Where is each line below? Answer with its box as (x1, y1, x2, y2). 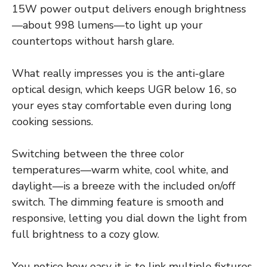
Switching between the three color (12, 147, 184, 162)
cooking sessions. (12, 114, 93, 129)
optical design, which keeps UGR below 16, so (12, 82, 237, 97)
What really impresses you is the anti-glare (12, 66, 225, 81)
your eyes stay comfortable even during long (12, 98, 232, 113)
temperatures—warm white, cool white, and (12, 163, 229, 178)
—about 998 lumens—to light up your (12, 18, 203, 33)
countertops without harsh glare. (12, 34, 174, 49)
